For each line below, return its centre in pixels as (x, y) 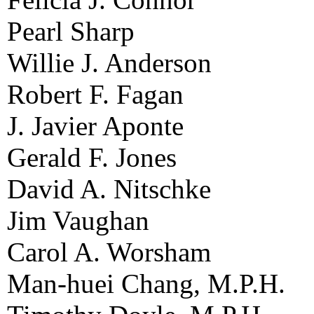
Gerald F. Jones (92, 157)
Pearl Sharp (71, 31)
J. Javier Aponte (95, 125)
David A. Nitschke (109, 189)
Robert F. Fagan (95, 94)
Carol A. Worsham (109, 252)
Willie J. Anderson (109, 62)
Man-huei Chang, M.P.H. (146, 283)
